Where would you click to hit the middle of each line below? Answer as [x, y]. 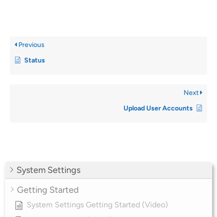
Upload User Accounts [158, 108]
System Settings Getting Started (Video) [97, 204]
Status [35, 60]
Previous [31, 45]
